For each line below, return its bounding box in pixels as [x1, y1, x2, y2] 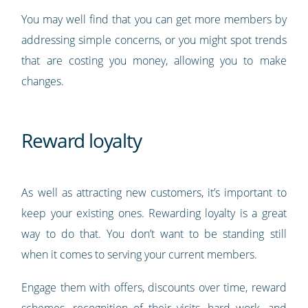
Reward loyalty [21, 126, 142, 153]
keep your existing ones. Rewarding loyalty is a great [21, 205, 287, 221]
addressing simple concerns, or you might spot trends [21, 32, 287, 47]
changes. [21, 73, 65, 89]
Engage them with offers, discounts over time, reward [21, 279, 287, 295]
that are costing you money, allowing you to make [21, 52, 287, 68]
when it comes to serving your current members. [21, 246, 258, 262]
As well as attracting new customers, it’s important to [21, 184, 287, 200]
